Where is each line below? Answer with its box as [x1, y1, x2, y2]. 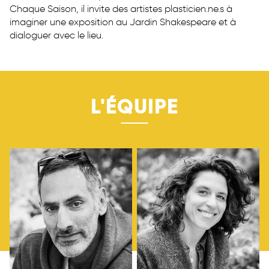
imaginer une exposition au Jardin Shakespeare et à [10, 16, 236, 28]
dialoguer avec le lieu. [10, 29, 103, 41]
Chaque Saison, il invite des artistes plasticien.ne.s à [10, 2, 232, 14]
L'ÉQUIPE [91, 95, 178, 119]
